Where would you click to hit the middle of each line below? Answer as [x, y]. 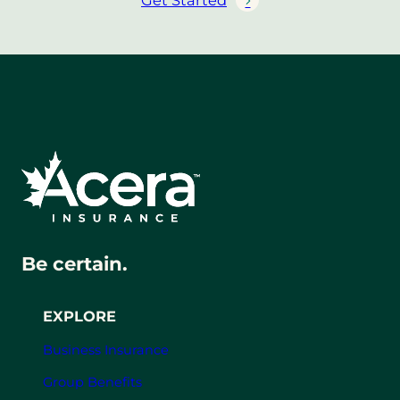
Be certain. [75, 263]
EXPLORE [79, 316]
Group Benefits [92, 382]
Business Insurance [106, 350]
